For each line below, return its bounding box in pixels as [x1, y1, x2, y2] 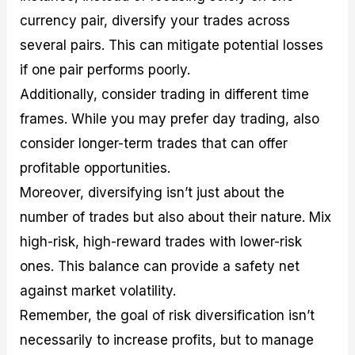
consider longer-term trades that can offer [20, 136, 288, 152]
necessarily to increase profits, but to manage [20, 332, 315, 349]
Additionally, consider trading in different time [20, 86, 310, 103]
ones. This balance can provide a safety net [20, 258, 300, 275]
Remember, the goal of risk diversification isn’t [20, 307, 315, 324]
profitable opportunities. [20, 160, 171, 177]
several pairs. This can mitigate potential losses [20, 37, 324, 54]
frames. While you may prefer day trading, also [20, 111, 320, 128]
